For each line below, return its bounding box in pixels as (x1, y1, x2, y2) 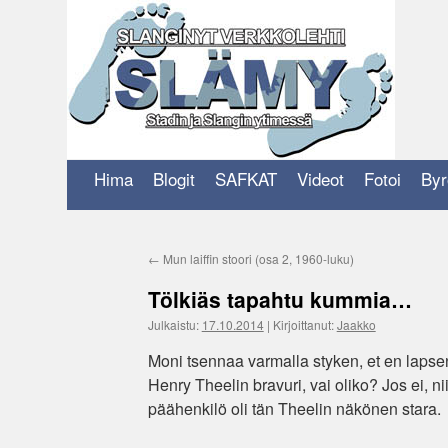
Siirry (66, 129, 95, 146)
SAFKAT (215, 166, 278, 191)
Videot (297, 166, 345, 191)
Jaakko (336, 316, 376, 333)
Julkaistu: (147, 316, 199, 333)
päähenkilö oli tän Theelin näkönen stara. (147, 397, 441, 420)
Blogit (153, 166, 196, 191)
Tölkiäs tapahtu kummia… (147, 284, 412, 314)
